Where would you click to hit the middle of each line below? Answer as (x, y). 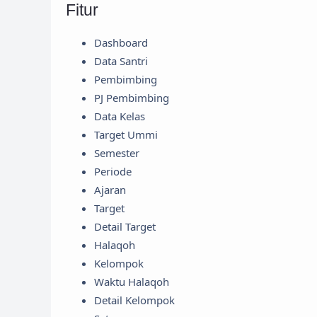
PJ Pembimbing (132, 97)
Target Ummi (126, 134)
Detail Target (125, 226)
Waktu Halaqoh (132, 281)
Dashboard (121, 42)
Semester (117, 152)
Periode (113, 171)
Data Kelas (120, 116)
